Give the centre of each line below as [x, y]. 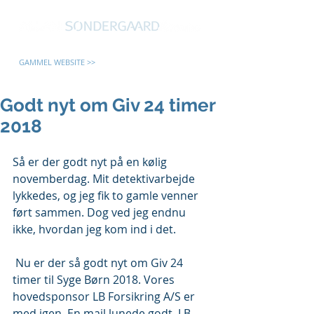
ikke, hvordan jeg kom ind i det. [94, 229]
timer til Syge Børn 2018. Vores [95, 280]
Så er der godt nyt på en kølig [91, 162]
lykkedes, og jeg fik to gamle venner [107, 196]
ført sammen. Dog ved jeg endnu [101, 212]
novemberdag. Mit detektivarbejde [105, 179]
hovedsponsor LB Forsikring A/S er [105, 296]
